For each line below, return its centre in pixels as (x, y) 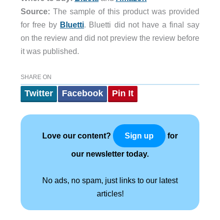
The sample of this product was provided (125, 11)
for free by (40, 24)
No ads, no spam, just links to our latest (110, 180)
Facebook (82, 94)
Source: (35, 11)
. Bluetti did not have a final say (142, 24)
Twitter (39, 94)
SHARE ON (36, 77)
